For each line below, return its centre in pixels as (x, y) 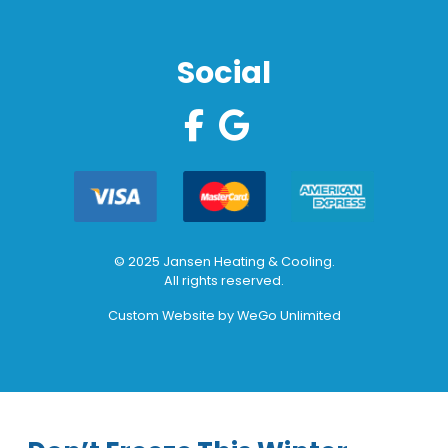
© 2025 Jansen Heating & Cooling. (224, 261)
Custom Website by (172, 315)
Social (224, 72)
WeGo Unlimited (288, 315)
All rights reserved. (224, 280)
